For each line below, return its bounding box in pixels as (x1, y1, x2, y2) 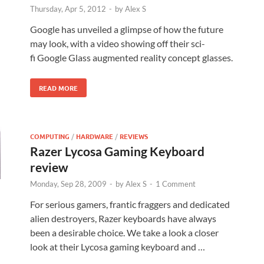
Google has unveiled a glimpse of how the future (30, 24, 223, 35)
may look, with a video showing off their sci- (30, 38, 205, 49)
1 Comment (156, 179, 196, 189)
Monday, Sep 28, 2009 (30, 179, 107, 189)
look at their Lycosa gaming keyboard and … (30, 241, 205, 253)
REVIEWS (120, 131, 148, 141)
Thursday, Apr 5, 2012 (30, 4, 106, 14)
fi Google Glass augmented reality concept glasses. (30, 52, 233, 64)
